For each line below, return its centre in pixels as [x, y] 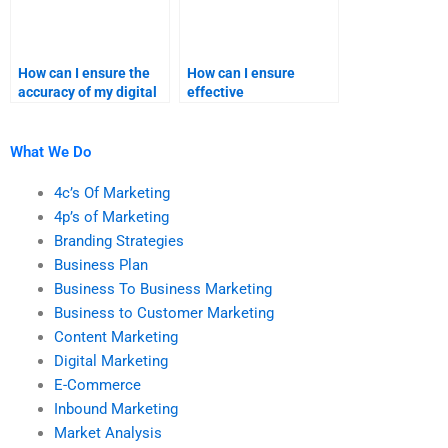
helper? [211, 149]
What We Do [50, 151]
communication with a [257, 111]
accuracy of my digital [87, 92]
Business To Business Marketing [162, 288]
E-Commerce [97, 384]
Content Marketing [115, 336]
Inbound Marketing [115, 408]
